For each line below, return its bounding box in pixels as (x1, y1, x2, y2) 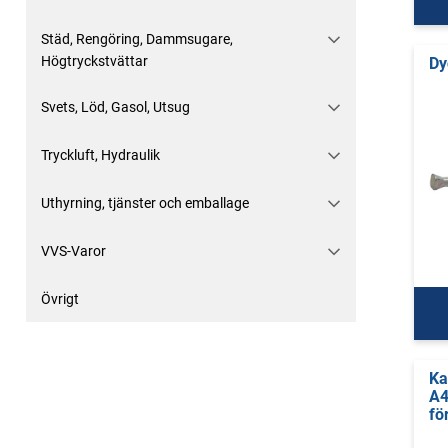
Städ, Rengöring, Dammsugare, (41, 31, 233, 47)
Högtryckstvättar (41, 53, 148, 69)
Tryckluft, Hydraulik (41, 147, 160, 163)
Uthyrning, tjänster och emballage (41, 195, 249, 211)
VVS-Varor (41, 243, 106, 259)
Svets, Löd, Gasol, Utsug (41, 99, 190, 115)
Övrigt (41, 291, 79, 307)
